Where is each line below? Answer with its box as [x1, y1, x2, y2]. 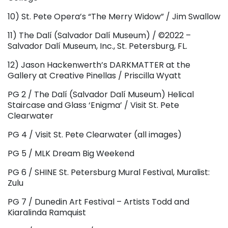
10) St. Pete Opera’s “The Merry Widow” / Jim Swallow [8, 10, 220, 22]
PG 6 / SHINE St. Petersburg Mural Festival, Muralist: [8, 166, 210, 178]
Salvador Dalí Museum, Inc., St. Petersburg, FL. [8, 40, 187, 52]
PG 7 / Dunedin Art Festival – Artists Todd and [8, 195, 189, 208]
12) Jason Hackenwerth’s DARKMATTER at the [8, 59, 190, 71]
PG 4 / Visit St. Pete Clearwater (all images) [8, 128, 182, 140]
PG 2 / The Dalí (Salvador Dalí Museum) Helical [8, 88, 194, 100]
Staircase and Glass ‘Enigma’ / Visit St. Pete [8, 99, 179, 111]
